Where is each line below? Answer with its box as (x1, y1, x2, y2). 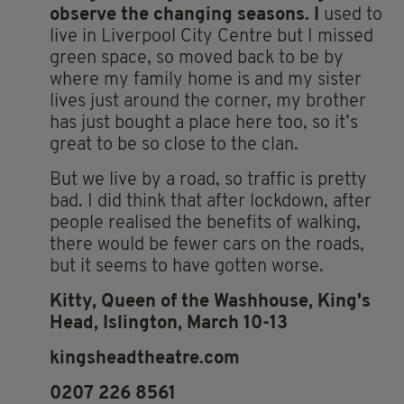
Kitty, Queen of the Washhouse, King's (50, 292, 371, 311)
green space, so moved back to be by (50, 49, 344, 68)
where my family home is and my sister (50, 70, 362, 89)
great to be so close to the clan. (50, 135, 298, 154)
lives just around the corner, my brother (50, 92, 366, 111)
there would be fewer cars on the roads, (50, 235, 364, 254)
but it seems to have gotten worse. (50, 257, 324, 276)
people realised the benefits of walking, (50, 214, 361, 233)
